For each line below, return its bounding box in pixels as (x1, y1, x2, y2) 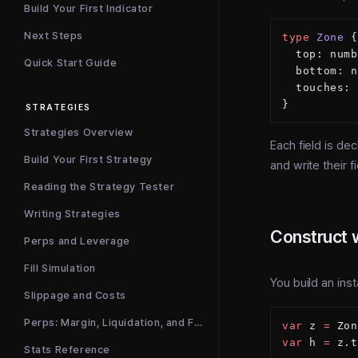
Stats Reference (24, 344, 110, 356)
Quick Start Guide (24, 57, 117, 69)
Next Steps (24, 30, 83, 42)
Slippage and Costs (24, 289, 126, 301)
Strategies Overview (24, 126, 133, 138)
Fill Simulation (24, 262, 96, 274)
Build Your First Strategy (24, 153, 153, 165)
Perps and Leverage (24, 235, 130, 247)
